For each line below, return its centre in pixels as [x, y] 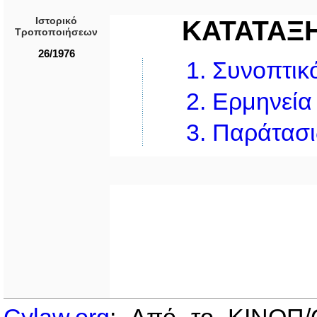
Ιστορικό [57, 21]
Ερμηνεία [262, 101]
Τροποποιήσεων [57, 32]
